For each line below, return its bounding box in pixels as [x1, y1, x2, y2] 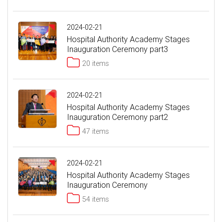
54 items [82, 195, 109, 204]
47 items [82, 127, 109, 136]
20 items [82, 59, 109, 68]
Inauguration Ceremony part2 [67, 112, 168, 122]
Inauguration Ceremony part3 [67, 44, 168, 54]
